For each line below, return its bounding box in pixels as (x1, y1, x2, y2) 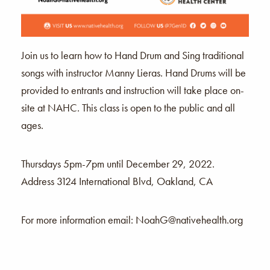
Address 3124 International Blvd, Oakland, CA (21, 174, 213, 188)
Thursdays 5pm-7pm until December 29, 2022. (21, 156, 215, 171)
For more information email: (21, 212, 136, 227)
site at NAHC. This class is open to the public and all (21, 100, 235, 115)
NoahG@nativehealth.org (136, 212, 243, 227)
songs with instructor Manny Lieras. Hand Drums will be (21, 65, 246, 80)
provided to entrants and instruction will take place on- (21, 83, 244, 97)
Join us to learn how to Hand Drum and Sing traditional (21, 48, 244, 62)
